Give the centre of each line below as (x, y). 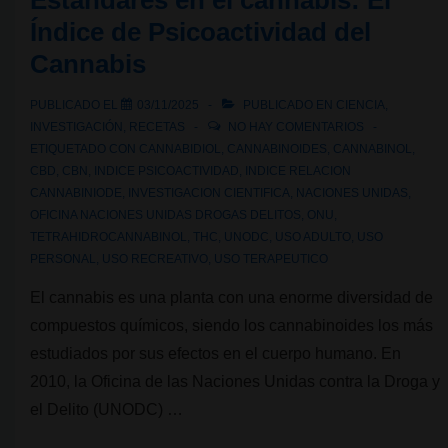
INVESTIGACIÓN (76, 127)
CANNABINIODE (76, 193)
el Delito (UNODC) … (106, 409)
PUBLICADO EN (288, 105)
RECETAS (157, 127)
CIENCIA (360, 105)
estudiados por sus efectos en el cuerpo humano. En (215, 353)
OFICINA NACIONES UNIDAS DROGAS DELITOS (165, 215)
